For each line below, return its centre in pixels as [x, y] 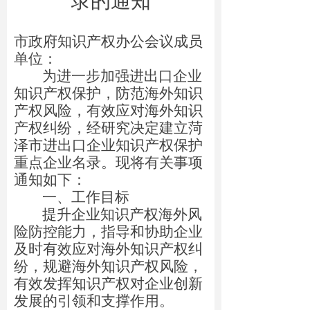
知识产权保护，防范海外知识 [108, 93]
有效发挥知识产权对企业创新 [108, 284]
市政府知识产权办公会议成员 [108, 42]
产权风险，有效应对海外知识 [108, 111]
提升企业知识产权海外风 [122, 215]
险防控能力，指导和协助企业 [108, 232]
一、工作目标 [85, 197]
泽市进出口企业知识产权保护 [108, 145]
